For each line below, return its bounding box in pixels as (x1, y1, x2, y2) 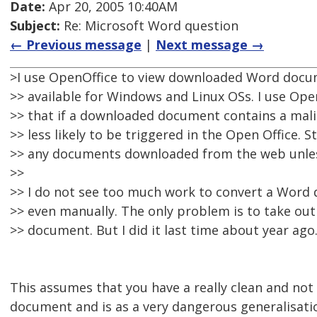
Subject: (10, 17, 60, 35)
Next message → (156, 36, 264, 54)
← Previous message (10, 36, 142, 54)
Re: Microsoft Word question (60, 17, 238, 35)
